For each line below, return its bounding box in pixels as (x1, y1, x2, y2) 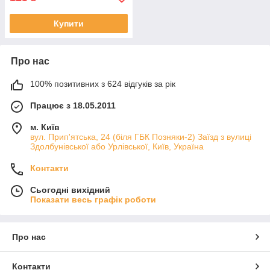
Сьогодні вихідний (30, 184, 110, 195)
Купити (54, 18, 84, 28)
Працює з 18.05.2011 (30, 100, 116, 110)
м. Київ (30, 122, 60, 132)
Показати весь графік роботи (30, 194, 156, 204)
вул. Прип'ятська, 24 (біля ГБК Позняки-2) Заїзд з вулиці (30, 131, 251, 142)
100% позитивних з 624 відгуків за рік (30, 78, 175, 89)
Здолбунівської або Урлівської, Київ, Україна (30, 141, 204, 151)
